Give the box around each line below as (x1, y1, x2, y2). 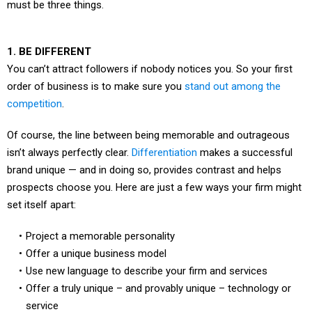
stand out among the (185, 65, 281, 77)
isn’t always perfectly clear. (7, 131, 132, 143)
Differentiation (132, 131, 200, 143)
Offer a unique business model (25, 232, 166, 244)
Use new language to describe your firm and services (25, 249, 267, 262)
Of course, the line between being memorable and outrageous (7, 114, 290, 126)
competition (7, 82, 62, 95)
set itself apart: (7, 183, 76, 196)
